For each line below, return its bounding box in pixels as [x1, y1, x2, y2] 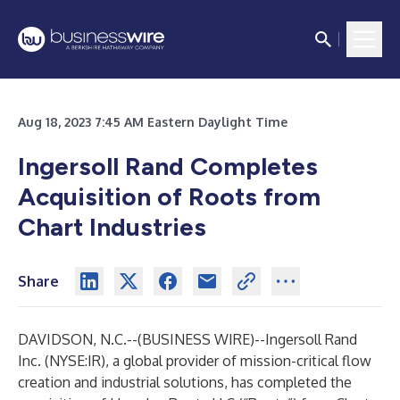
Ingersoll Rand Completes [18, 151, 318, 181]
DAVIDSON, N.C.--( [18, 330, 142, 348]
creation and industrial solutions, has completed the [18, 373, 352, 391]
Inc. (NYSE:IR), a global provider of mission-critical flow [18, 352, 371, 370]
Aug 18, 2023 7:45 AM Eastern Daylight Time [18, 114, 287, 129]
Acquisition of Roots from [18, 181, 321, 212]
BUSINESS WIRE [142, 330, 250, 348]
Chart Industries [18, 212, 206, 242]
